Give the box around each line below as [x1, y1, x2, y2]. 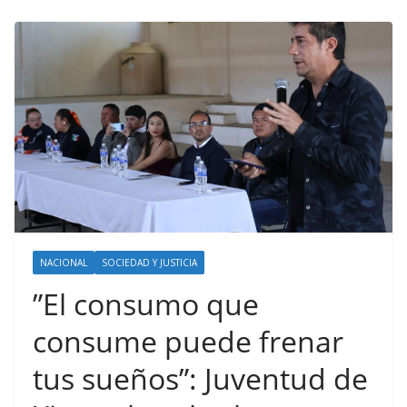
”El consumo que [33, 283, 259, 323]
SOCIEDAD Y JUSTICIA [102, 255, 197, 269]
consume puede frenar [33, 321, 343, 361]
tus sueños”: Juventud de [33, 358, 368, 398]
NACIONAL [40, 255, 87, 269]
